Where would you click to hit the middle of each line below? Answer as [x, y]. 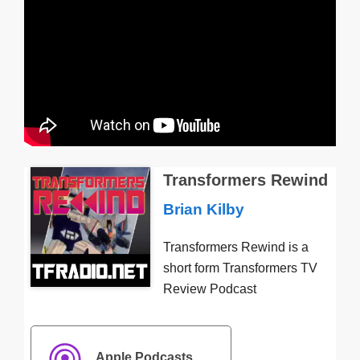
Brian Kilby [203, 210]
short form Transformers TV [240, 268]
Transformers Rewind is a [235, 247]
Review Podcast [209, 289]
